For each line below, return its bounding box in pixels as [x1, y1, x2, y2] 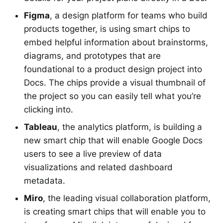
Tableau [24, 121, 57, 132]
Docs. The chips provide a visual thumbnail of [24, 77, 206, 88]
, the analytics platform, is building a [57, 121, 202, 132]
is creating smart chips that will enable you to [24, 206, 206, 217]
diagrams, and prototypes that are [24, 50, 161, 61]
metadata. [24, 175, 65, 186]
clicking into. [24, 104, 73, 114]
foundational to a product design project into [24, 64, 202, 74]
